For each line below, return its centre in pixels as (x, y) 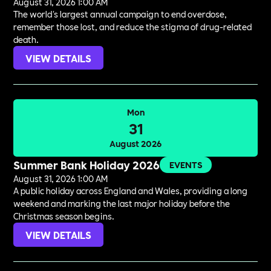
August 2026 (135, 144)
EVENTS (186, 165)
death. (26, 39)
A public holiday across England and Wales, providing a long (131, 191)
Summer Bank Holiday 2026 (87, 165)
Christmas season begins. (64, 216)
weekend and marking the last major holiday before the (122, 204)
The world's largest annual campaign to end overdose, (120, 14)
